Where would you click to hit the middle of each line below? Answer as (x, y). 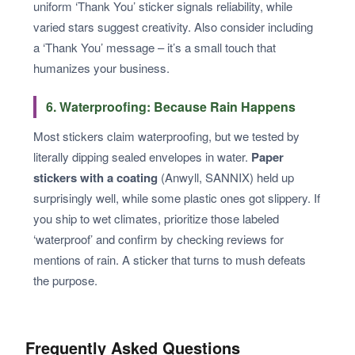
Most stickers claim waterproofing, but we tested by (166, 136)
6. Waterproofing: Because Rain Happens (171, 106)
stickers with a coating (95, 177)
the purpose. (65, 280)
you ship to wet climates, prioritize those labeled (156, 218)
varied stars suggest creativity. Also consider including (173, 26)
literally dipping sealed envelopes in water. (142, 156)
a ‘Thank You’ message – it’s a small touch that (155, 47)
